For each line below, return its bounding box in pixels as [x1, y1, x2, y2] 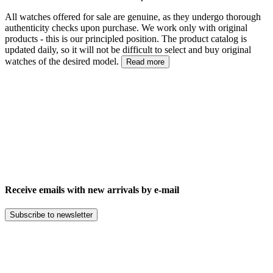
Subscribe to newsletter [10, 210, 93, 220]
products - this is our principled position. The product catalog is [5, 33, 247, 44]
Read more [126, 57, 165, 66]
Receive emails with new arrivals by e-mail [5, 184, 179, 195]
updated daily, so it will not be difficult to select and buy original [5, 44, 251, 55]
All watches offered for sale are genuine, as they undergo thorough [5, 11, 261, 22]
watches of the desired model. [5, 55, 121, 66]
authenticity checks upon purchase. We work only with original [5, 22, 247, 33]
